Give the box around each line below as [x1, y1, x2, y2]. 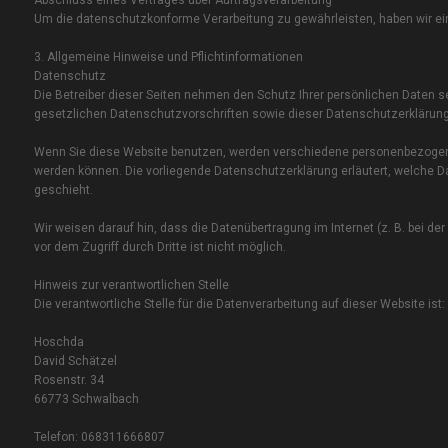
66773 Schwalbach [33, 392, 139, 407]
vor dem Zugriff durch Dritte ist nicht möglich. [33, 240, 286, 255]
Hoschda [33, 335, 84, 350]
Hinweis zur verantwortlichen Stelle [33, 278, 229, 293]
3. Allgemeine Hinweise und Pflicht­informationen [33, 50, 303, 65]
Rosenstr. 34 [33, 373, 104, 388]
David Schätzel [33, 354, 117, 369]
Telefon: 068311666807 [33, 430, 165, 445]
